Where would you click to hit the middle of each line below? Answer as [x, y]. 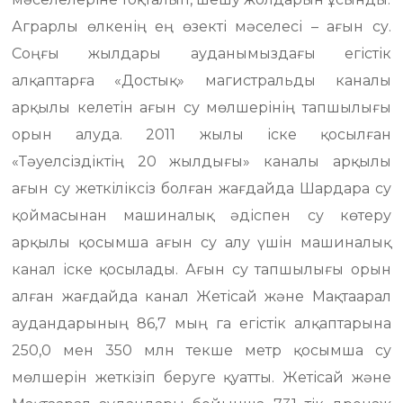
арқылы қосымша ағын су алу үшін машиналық [201, 242]
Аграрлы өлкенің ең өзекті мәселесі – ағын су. [201, 27]
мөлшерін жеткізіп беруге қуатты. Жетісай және [201, 377]
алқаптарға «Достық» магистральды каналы [201, 81]
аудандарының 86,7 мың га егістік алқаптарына [201, 323]
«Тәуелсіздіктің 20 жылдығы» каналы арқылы [201, 161]
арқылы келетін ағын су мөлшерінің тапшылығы [201, 107]
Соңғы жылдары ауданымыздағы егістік [201, 54]
